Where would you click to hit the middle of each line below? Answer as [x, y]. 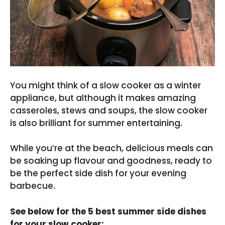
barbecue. [33, 186]
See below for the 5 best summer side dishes [108, 211]
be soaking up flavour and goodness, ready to [111, 161]
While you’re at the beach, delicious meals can [111, 148]
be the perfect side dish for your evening [98, 173]
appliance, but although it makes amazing [103, 98]
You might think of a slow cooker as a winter [105, 85]
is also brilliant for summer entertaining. [96, 123]
